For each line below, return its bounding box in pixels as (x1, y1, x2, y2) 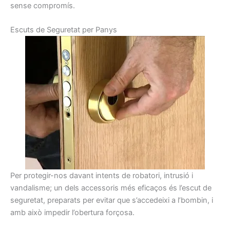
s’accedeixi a (132, 196, 176, 205)
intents (95, 171, 120, 181)
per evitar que (83, 196, 130, 205)
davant (69, 171, 93, 181)
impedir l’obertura (44, 208, 104, 218)
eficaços (138, 183, 167, 193)
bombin (181, 196, 207, 205)
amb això (10, 208, 42, 218)
